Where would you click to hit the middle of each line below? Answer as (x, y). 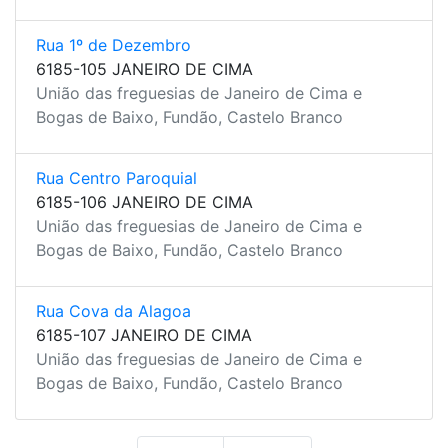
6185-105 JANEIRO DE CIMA (144, 69)
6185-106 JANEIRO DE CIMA (144, 202)
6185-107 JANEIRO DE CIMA (144, 335)
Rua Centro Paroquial (116, 178)
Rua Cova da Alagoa (113, 311)
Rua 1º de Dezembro (113, 45)
